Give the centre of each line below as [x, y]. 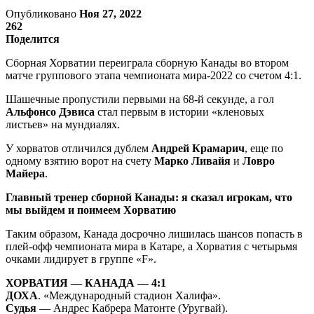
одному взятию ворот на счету [80, 161]
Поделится [33, 39]
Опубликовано [42, 13]
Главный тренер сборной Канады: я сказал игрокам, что [149, 197]
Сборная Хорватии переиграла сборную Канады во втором [147, 62]
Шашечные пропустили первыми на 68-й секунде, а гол [140, 99]
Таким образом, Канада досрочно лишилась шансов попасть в [154, 233]
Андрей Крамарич [198, 148]
